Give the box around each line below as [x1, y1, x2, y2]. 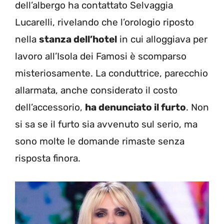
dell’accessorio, [15, 101, 85, 113]
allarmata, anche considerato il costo [15, 84, 177, 96]
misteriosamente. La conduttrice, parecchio [15, 67, 208, 79]
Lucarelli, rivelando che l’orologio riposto [15, 16, 194, 28]
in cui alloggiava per [117, 33, 207, 45]
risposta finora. [15, 152, 80, 164]
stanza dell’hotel [39, 33, 117, 45]
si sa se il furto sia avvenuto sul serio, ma [15, 118, 197, 130]
